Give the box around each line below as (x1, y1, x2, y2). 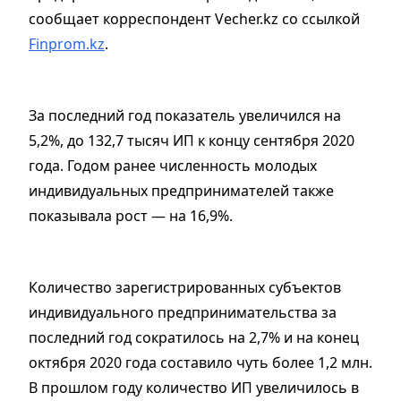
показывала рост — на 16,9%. (29, 206, 233, 226)
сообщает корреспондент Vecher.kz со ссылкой (29, 9, 360, 30)
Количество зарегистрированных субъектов (29, 277, 341, 298)
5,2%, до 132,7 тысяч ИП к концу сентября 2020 (29, 131, 354, 151)
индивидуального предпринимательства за (29, 303, 337, 323)
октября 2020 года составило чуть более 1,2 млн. (29, 353, 372, 373)
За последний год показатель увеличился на (29, 106, 341, 126)
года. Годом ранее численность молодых (29, 156, 317, 176)
